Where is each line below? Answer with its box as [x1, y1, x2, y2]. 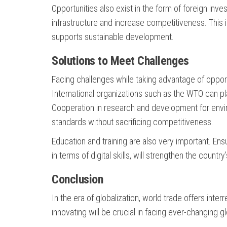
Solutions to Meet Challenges [52, 54, 189, 68]
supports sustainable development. [52, 31, 174, 42]
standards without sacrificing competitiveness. [52, 117, 213, 127]
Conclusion [52, 172, 103, 186]
